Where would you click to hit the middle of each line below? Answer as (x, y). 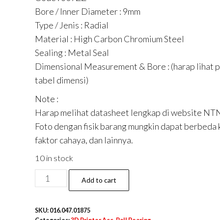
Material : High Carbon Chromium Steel (109, 39)
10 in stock (54, 158)
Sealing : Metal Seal (72, 53)
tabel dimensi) (61, 80)
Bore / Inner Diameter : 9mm (87, 11)
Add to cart (99, 180)
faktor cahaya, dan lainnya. (84, 140)
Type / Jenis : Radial (71, 25)
